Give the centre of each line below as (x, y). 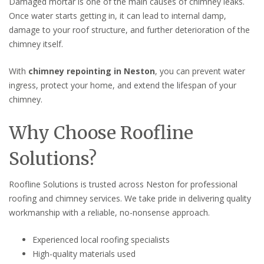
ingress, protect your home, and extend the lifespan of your (123, 85)
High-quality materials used (84, 253)
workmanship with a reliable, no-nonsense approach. (109, 212)
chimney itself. (36, 44)
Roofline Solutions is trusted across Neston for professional (123, 184)
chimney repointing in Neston (92, 71)
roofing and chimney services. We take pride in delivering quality (130, 198)
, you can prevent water (200, 71)
